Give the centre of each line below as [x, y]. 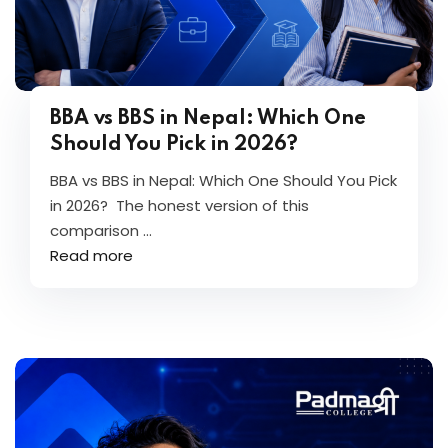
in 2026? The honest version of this [179, 205]
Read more [91, 255]
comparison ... [101, 230]
